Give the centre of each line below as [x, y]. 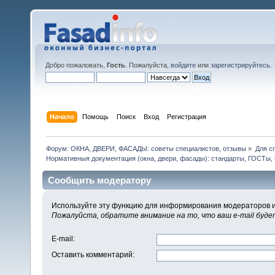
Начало [62, 116]
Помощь [96, 116]
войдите [183, 65]
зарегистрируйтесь [240, 65]
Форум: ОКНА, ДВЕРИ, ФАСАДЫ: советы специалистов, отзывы [146, 148]
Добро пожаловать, [76, 65]
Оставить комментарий [92, 255]
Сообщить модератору [99, 180]
